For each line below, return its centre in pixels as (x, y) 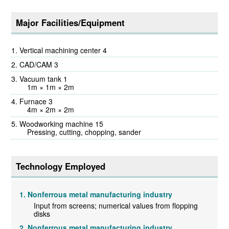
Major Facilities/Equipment (70, 23)
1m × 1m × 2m (47, 87)
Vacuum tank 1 (44, 79)
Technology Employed (60, 166)
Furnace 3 (36, 101)
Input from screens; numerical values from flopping (116, 206)
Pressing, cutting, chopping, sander (81, 132)
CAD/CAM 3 (39, 64)
